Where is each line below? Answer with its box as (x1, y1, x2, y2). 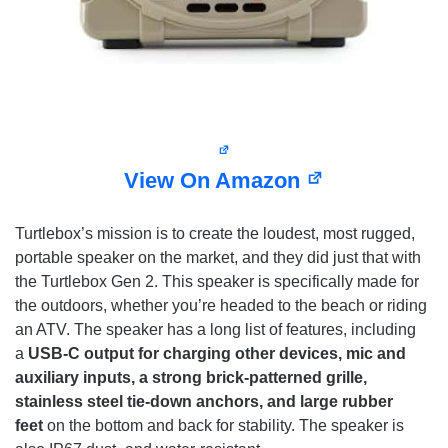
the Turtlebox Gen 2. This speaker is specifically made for (15, 273, 419, 291)
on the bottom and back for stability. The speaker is (47, 417, 404, 435)
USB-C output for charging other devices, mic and (28, 345, 406, 363)
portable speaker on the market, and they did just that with (15, 249, 421, 267)
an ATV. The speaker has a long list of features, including (15, 321, 416, 339)
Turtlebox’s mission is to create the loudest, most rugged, (15, 225, 415, 243)
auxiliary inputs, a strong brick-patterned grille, (15, 369, 367, 387)
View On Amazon (124, 168, 307, 194)
